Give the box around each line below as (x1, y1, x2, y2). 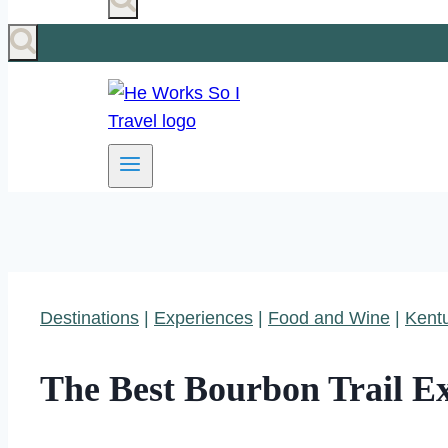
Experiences (154, 308, 253, 329)
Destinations (40, 308, 139, 329)
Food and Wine (268, 308, 390, 329)
